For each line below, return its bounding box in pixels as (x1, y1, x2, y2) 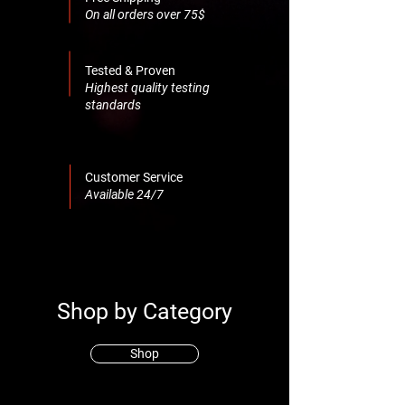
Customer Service (85, 169, 185, 184)
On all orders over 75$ (85, 6, 205, 22)
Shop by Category (57, 297, 232, 325)
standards (85, 97, 141, 112)
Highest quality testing (85, 80, 210, 95)
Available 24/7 (85, 186, 164, 202)
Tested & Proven (85, 62, 178, 78)
